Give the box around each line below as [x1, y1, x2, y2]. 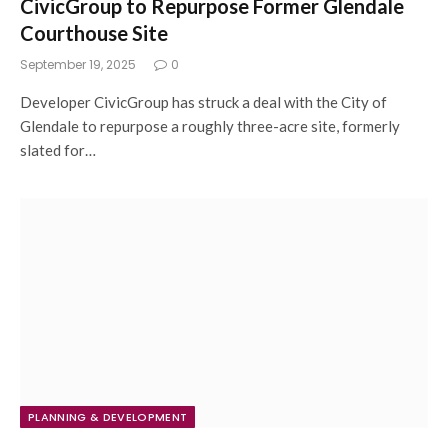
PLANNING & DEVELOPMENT [28, 408, 188, 425]
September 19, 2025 [20, 56, 136, 73]
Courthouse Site [20, 21, 168, 45]
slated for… [20, 141, 96, 159]
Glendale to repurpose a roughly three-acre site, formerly [20, 117, 400, 135]
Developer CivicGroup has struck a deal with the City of [20, 93, 387, 111]
